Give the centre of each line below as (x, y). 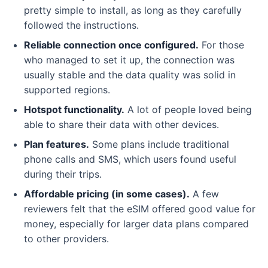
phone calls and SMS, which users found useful (130, 159)
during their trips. (63, 174)
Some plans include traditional (159, 144)
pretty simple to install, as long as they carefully (133, 10)
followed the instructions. (81, 25)
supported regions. (67, 90)
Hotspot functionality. (74, 109)
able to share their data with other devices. (121, 124)
